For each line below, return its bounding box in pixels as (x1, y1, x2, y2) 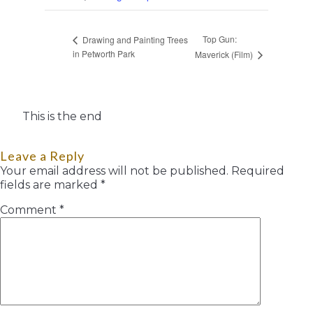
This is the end (22, 109, 102, 123)
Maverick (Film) (195, 48, 256, 61)
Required (231, 163, 284, 177)
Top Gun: (203, 33, 238, 45)
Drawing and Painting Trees (80, 33, 188, 45)
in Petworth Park (73, 48, 135, 60)
